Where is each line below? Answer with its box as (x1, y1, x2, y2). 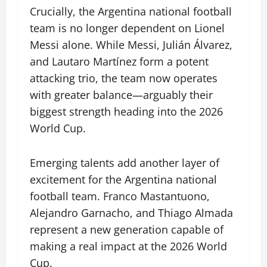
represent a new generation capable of (30, 222, 223, 237)
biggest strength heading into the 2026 (30, 104, 223, 119)
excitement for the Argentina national (30, 172, 217, 187)
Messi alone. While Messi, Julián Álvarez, (30, 38, 232, 52)
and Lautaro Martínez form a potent (30, 54, 209, 69)
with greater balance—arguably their (30, 88, 213, 103)
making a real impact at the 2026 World (30, 239, 227, 254)
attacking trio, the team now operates (30, 71, 218, 86)
